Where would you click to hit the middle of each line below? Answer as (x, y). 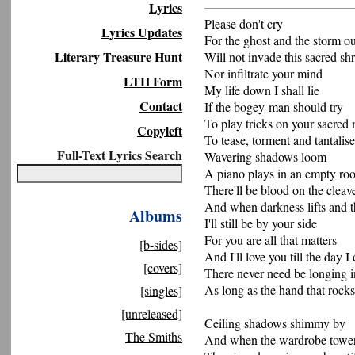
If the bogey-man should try (274, 107)
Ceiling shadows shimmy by (275, 323)
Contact (161, 106)
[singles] (161, 290)
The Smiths (154, 336)
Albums (156, 216)
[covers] (163, 267)
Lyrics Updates (142, 32)
